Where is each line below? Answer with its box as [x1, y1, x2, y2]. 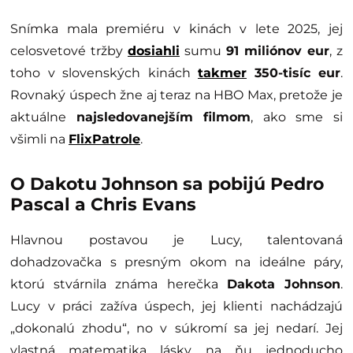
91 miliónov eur [226, 43, 329, 58]
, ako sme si [251, 109, 344, 124]
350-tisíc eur [254, 65, 340, 80]
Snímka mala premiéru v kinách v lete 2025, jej [10, 20, 343, 36]
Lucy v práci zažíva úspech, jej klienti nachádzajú [10, 298, 343, 314]
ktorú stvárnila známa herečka [10, 276, 227, 292]
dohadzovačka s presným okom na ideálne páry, [10, 254, 343, 269]
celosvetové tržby [10, 43, 128, 58]
